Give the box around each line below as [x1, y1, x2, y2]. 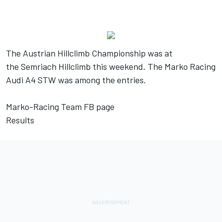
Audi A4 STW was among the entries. [6, 74, 146, 85]
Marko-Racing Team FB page [6, 101, 114, 112]
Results [6, 114, 34, 125]
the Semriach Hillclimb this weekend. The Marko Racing [6, 60, 216, 72]
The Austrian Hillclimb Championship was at [6, 47, 172, 58]
